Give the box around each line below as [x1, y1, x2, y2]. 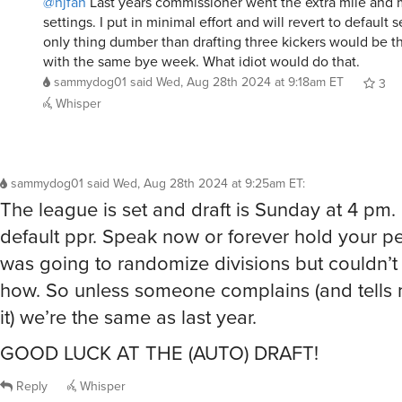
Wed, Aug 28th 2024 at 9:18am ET [156, 72, 344, 91]
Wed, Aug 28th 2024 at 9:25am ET [113, 173, 302, 192]
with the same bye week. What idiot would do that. [43, 50, 360, 71]
